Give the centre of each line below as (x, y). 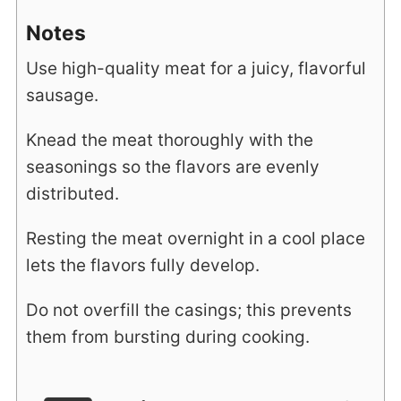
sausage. (62, 95)
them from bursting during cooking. (167, 337)
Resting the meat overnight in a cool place (195, 238)
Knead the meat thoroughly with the (169, 140)
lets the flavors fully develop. (142, 265)
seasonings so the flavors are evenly (172, 166)
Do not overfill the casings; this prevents (188, 310)
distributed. (72, 193)
